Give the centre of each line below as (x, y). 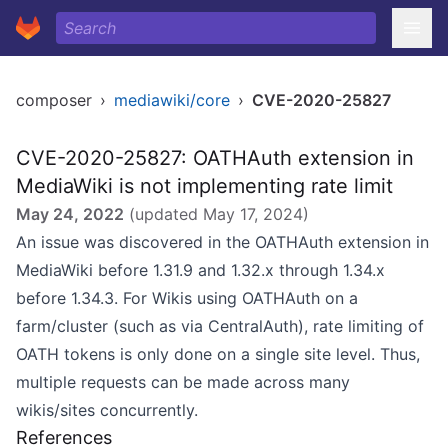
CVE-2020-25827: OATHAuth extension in (215, 158)
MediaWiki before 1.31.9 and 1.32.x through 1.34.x (200, 270)
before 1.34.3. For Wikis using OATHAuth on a (187, 298)
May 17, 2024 (253, 214)
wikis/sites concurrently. (107, 410)
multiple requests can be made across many (183, 382)
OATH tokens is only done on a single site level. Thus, (218, 354)
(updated (163, 214)
